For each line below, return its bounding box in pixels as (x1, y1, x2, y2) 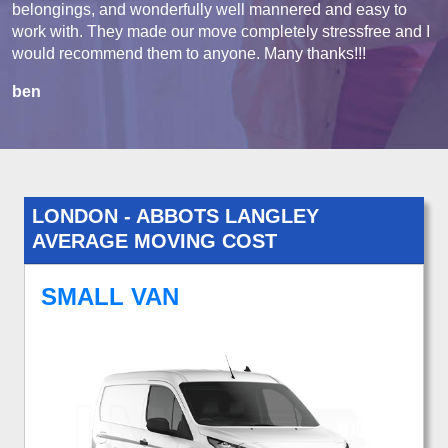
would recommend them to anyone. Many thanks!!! (12, 44, 366, 62)
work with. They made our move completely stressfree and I (12, 22, 430, 40)
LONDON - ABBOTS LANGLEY (32, 204, 319, 227)
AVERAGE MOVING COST (32, 229, 277, 252)
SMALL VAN (41, 282, 179, 310)
